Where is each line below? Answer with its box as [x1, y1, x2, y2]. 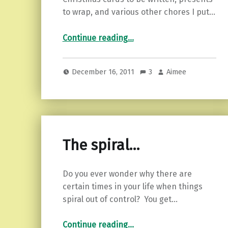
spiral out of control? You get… [62, 194, 178, 204]
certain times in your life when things [62, 181, 203, 191]
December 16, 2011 [72, 67, 137, 76]
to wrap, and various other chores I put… [62, 7, 215, 17]
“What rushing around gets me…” [127, 28, 147, 39]
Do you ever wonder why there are [62, 168, 192, 179]
